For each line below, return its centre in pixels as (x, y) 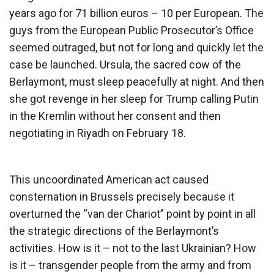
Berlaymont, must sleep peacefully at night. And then (137, 81)
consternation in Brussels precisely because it (122, 196)
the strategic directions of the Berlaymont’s (114, 231)
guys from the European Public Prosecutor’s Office (131, 30)
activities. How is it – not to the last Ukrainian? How (133, 248)
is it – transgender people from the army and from (130, 265)
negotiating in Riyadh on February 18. (98, 133)
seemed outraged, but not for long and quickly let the (136, 47)
